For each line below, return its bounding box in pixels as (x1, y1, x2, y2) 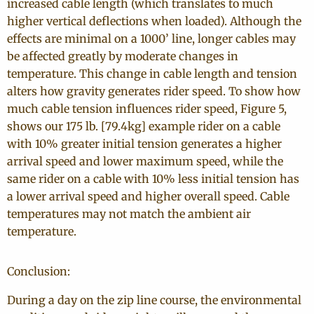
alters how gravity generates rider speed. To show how (7, 84, 301, 98)
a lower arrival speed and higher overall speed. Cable (7, 189, 289, 203)
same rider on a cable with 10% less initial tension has (7, 172, 299, 186)
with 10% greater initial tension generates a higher (7, 137, 282, 151)
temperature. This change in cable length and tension (7, 67, 297, 81)
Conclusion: (7, 264, 70, 278)
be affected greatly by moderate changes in (7, 49, 238, 63)
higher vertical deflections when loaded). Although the (7, 14, 301, 28)
